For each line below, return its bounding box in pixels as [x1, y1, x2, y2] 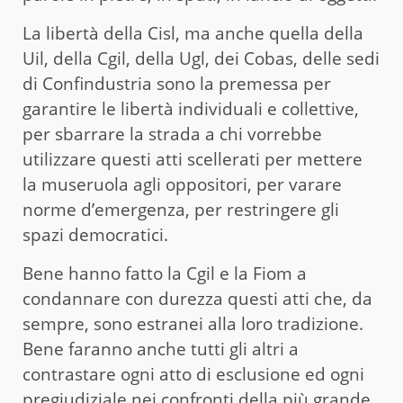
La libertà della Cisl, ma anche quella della [22, 21, 363, 45]
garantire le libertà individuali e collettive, [22, 96, 359, 121]
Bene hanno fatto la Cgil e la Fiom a [22, 261, 307, 285]
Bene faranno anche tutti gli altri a [22, 336, 299, 361]
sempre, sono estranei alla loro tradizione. [22, 311, 363, 336]
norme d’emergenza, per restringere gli [22, 197, 339, 221]
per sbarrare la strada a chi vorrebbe [22, 121, 322, 146]
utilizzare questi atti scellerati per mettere [22, 147, 363, 171]
